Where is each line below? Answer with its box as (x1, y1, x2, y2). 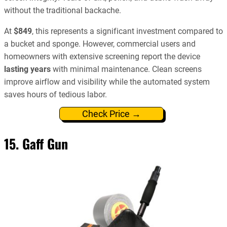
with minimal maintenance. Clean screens (51, 64, 202, 74)
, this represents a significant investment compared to (32, 26, 223, 36)
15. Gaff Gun (4, 134, 68, 154)
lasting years (4, 64, 51, 74)
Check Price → (82, 108, 141, 120)
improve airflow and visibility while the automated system (4, 77, 210, 87)
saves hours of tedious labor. (4, 90, 107, 100)
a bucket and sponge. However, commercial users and (4, 39, 196, 49)
